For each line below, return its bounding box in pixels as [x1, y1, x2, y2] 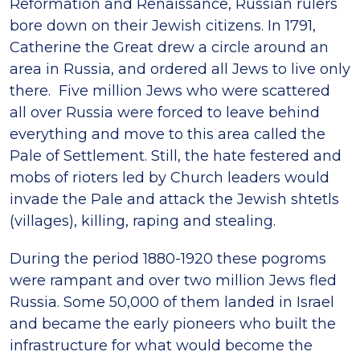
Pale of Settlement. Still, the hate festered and [10, 147, 342, 166]
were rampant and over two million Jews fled [10, 272, 337, 290]
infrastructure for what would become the [10, 337, 313, 355]
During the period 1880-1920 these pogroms [10, 250, 326, 268]
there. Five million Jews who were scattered [10, 82, 330, 100]
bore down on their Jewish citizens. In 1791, [10, 17, 316, 35]
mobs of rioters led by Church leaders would [10, 169, 329, 187]
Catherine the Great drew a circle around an [10, 39, 329, 57]
